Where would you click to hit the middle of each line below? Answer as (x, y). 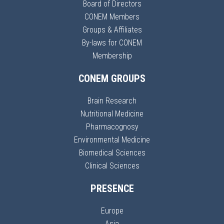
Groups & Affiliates (112, 30)
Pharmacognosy (112, 127)
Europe (112, 211)
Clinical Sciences (112, 166)
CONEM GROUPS (112, 78)
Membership (112, 56)
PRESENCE (112, 188)
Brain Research (112, 101)
